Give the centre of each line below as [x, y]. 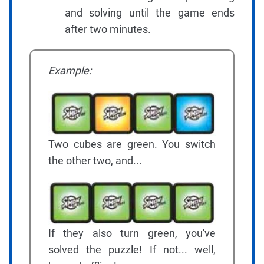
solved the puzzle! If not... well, [132, 250]
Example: [70, 71]
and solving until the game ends [150, 13]
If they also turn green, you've [132, 233]
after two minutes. [108, 29]
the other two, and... [95, 160]
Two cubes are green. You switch [132, 144]
